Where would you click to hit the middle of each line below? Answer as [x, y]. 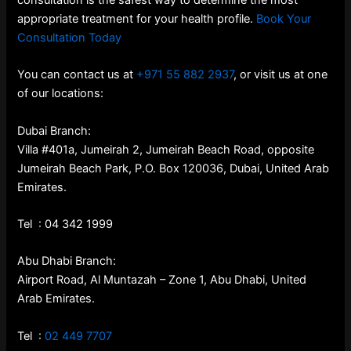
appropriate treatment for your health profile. [137, 19]
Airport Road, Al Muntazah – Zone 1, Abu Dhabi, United [162, 280]
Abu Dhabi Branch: [67, 261]
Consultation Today [70, 38]
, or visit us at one [281, 75]
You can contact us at [76, 75]
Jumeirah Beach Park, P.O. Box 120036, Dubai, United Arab [174, 168]
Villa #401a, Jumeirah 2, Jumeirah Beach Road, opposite [166, 149]
